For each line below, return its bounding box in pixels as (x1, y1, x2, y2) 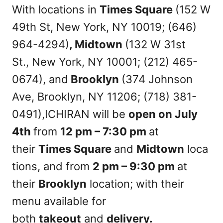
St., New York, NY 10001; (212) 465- (12, 55, 198, 68)
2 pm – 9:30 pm (93, 160, 177, 173)
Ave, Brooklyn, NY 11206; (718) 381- (12, 90, 197, 103)
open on (128, 108, 175, 120)
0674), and (12, 73, 68, 86)
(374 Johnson (121, 73, 193, 86)
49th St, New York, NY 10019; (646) (12, 20, 197, 33)
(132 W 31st (125, 38, 186, 51)
